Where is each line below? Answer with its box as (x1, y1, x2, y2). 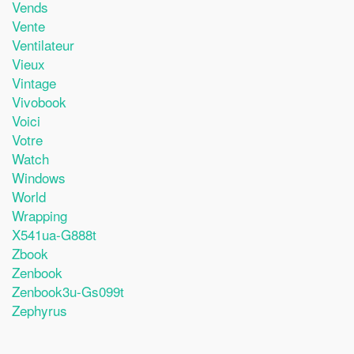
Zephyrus (12, 299, 67, 320)
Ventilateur (12, 34, 74, 55)
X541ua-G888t (12, 224, 96, 244)
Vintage (12, 72, 56, 92)
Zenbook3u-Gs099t (12, 281, 124, 301)
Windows (12, 167, 66, 187)
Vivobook (12, 91, 66, 111)
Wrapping (12, 205, 67, 225)
